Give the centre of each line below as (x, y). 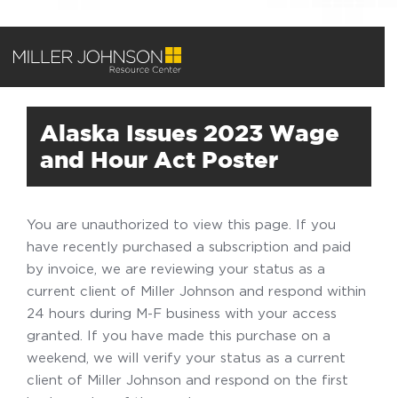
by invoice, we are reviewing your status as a (176, 268)
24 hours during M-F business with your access (182, 313)
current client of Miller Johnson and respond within (196, 291)
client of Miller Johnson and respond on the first (187, 379)
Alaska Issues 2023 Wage (190, 133)
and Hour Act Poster (159, 159)
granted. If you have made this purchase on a (179, 335)
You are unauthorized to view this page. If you (181, 224)
